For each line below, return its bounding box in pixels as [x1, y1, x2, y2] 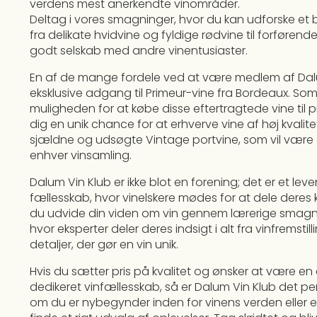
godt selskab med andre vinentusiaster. [30, 42, 248, 59]
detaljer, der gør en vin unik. [30, 236, 181, 253]
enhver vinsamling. [30, 147, 132, 164]
